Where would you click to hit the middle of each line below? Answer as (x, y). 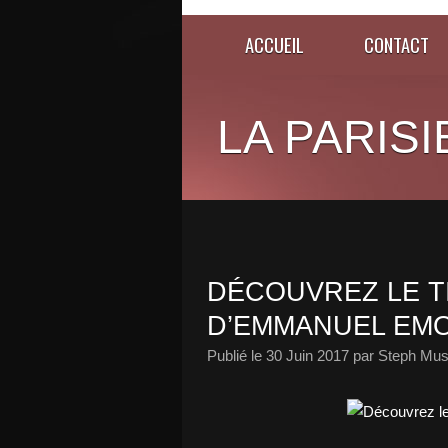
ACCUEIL (274, 44)
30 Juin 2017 (307, 355)
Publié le (236, 355)
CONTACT (396, 44)
